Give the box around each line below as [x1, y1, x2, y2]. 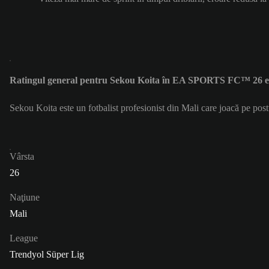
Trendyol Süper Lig [10, 249, 84, 260]
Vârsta [10, 151, 34, 162]
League [10, 233, 38, 244]
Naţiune [10, 192, 40, 203]
